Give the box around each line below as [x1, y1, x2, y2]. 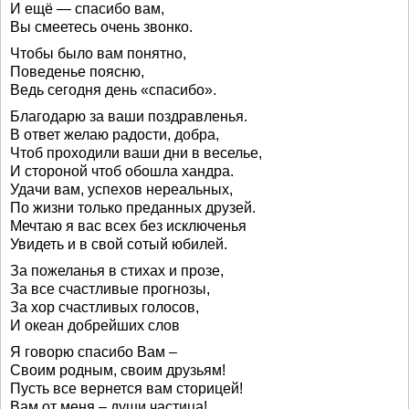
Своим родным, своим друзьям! [10, 362, 225, 378]
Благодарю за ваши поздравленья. [10, 109, 247, 124]
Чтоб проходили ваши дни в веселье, [10, 145, 262, 161]
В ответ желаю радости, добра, [10, 127, 219, 142]
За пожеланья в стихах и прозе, [10, 263, 224, 278]
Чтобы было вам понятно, [10, 46, 186, 61]
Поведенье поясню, [10, 64, 144, 79]
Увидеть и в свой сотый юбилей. [10, 236, 227, 252]
